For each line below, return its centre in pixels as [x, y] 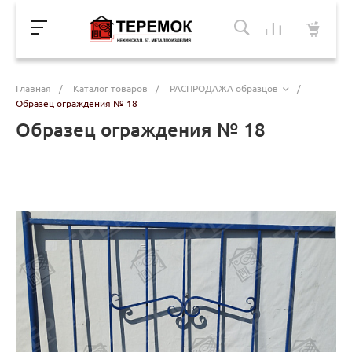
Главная [33, 88]
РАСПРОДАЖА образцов [224, 88]
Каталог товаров [110, 88]
